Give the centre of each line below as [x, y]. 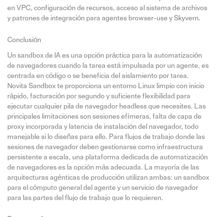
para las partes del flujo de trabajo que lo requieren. [85, 198]
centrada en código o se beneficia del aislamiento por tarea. [98, 76]
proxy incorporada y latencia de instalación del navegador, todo [103, 126]
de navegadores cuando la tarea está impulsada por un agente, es [108, 65]
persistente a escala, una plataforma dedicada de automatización [107, 157]
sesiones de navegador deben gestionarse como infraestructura [105, 147]
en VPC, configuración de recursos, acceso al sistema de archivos [107, 8]
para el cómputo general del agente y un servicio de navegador [102, 187]
